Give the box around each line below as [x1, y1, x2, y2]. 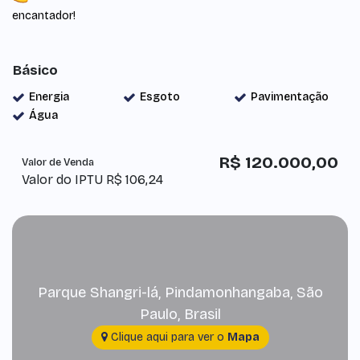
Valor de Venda [22, 156, 94, 169]
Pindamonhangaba [164, 284, 290, 301]
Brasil [183, 305, 221, 323]
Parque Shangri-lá [37, 284, 158, 301]
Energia [29, 90, 69, 104]
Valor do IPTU [22, 172, 103, 187]
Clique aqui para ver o [107, 330, 227, 344]
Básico [13, 62, 58, 79]
